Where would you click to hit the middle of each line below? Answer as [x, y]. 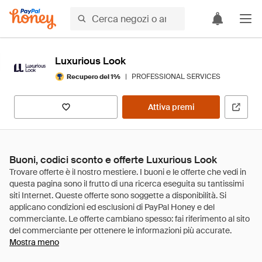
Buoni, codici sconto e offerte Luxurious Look [113, 160]
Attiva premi [171, 107]
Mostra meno [34, 242]
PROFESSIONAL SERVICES [176, 77]
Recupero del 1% [94, 76]
